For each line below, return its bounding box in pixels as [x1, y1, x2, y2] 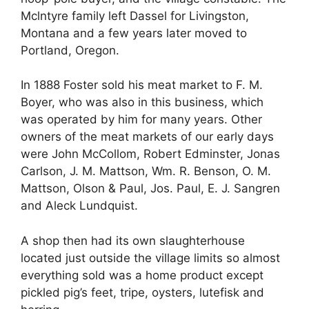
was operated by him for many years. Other [21, 112, 262, 127]
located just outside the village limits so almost [21, 250, 280, 265]
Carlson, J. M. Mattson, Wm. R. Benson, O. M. [21, 164, 271, 179]
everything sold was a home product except [21, 268, 263, 282]
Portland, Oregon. [21, 43, 119, 57]
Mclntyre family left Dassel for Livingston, [21, 8, 249, 23]
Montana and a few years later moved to [21, 26, 247, 40]
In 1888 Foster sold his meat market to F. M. [21, 78, 263, 92]
